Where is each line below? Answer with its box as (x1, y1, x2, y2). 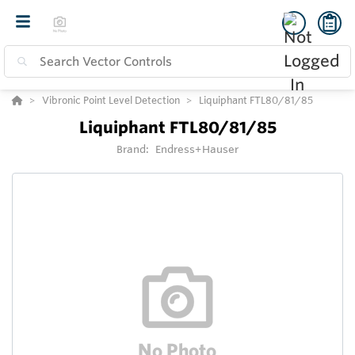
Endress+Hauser (155, 143, 239, 155)
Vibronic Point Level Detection (42, 94, 180, 106)
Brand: (116, 143, 152, 155)
